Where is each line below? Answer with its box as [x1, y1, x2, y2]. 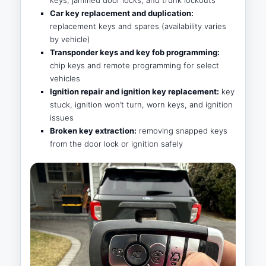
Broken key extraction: [49, 125, 137, 135]
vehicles [49, 73, 80, 83]
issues [49, 112, 74, 122]
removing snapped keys [136, 125, 227, 135]
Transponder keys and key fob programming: [49, 47, 220, 57]
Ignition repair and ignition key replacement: [49, 86, 219, 96]
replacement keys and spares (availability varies [49, 21, 226, 31]
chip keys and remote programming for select [49, 60, 219, 70]
